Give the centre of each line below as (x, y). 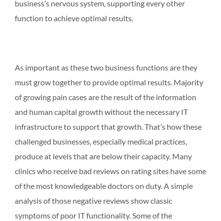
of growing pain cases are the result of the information (106, 97)
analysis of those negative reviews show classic (93, 200)
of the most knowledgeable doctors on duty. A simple (104, 185)
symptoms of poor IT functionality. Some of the (93, 215)
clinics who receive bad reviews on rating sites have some (110, 171)
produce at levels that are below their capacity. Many (103, 156)
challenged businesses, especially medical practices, (101, 141)
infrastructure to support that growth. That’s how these (108, 126)
